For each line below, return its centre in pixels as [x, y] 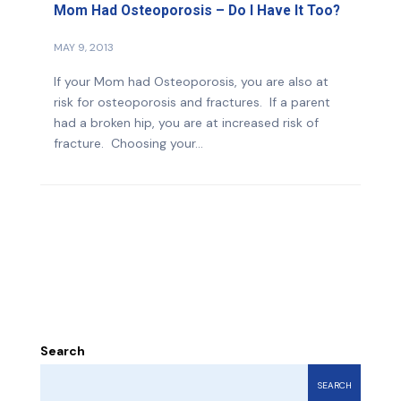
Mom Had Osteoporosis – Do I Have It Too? [197, 10]
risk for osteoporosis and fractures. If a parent [192, 102]
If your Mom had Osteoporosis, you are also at [191, 81]
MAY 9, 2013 [84, 47]
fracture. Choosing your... [128, 143]
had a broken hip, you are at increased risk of [186, 122]
